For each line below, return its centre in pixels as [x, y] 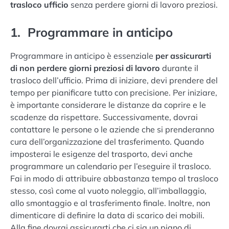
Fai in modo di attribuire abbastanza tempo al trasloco [114, 178]
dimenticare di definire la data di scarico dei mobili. [107, 215]
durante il [179, 68]
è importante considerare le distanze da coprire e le [108, 105]
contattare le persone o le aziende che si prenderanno [112, 129]
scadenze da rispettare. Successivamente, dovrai [104, 117]
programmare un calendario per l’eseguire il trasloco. [111, 166]
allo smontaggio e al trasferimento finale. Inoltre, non [110, 203]
